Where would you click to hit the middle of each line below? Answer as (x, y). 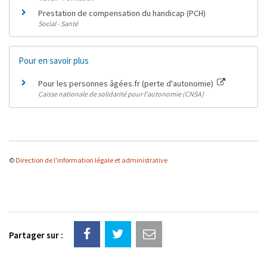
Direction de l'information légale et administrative (91, 160)
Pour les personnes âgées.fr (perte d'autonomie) (127, 84)
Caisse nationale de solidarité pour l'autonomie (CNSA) (121, 94)
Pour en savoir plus (54, 61)
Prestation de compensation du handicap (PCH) (122, 13)
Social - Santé (58, 24)
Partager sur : (36, 235)
